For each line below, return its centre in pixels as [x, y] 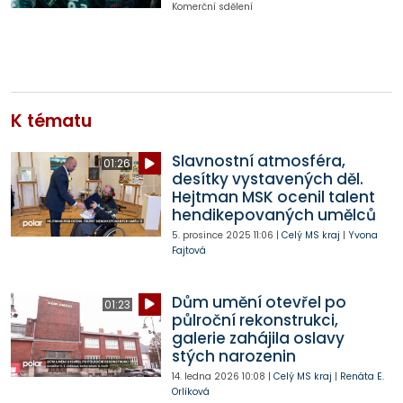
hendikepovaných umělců [273, 215]
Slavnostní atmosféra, [258, 161]
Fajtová [188, 251]
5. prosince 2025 [211, 236]
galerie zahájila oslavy [258, 338]
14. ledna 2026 [205, 376]
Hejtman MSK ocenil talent [273, 197]
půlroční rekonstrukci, [255, 320]
